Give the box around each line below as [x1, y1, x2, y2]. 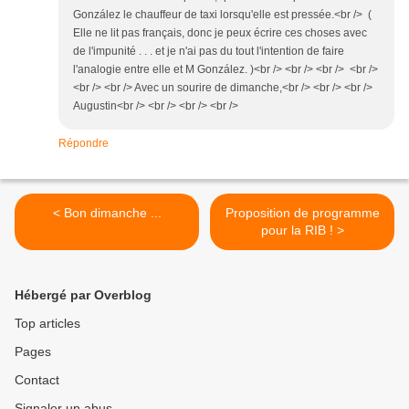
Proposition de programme [225, 205, 380, 221]
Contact [15, 372, 59, 388]
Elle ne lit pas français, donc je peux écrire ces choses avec [73, 26, 367, 40]
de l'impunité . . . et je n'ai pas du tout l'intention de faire [73, 45, 344, 58]
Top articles [15, 316, 80, 331]
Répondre [58, 137, 109, 151]
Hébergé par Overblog [15, 288, 152, 303]
